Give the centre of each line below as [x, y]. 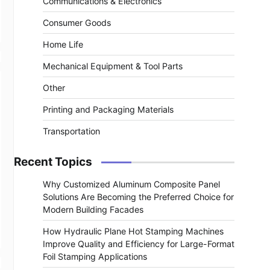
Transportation [71, 131]
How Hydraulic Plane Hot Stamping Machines [133, 231]
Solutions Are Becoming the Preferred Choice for [138, 197]
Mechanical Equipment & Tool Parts [113, 66]
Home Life [63, 44]
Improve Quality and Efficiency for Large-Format [139, 244]
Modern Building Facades [93, 209]
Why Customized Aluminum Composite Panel [131, 184]
